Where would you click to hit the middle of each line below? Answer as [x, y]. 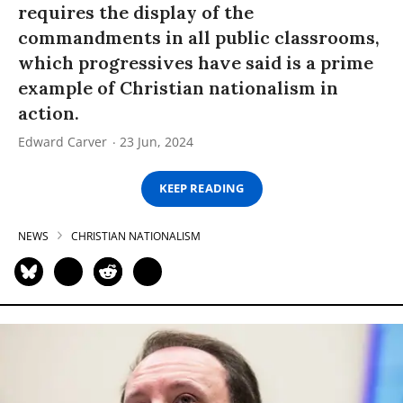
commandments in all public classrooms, [199, 37]
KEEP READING [201, 188]
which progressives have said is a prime [196, 62]
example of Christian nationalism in [178, 87]
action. [49, 112]
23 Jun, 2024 [157, 141]
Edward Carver [63, 141]
